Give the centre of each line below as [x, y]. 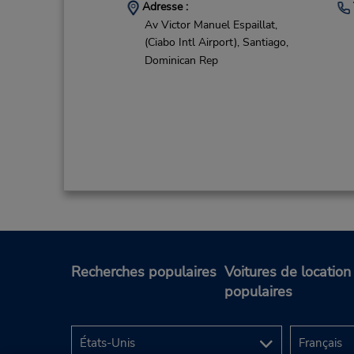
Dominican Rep [181, 60]
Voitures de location [288, 272]
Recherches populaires [144, 272]
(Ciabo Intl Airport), [192, 43]
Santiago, [265, 43]
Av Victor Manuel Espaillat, [211, 24]
